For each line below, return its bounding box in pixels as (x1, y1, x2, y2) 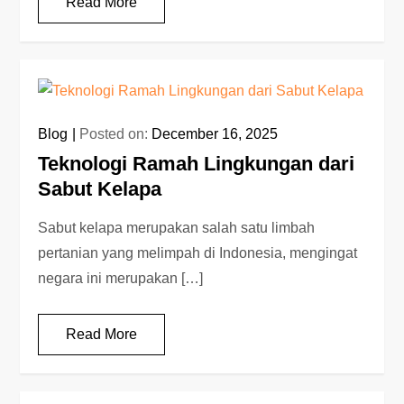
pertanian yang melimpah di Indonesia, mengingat (38, 244, 358, 261)
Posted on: (79, 125, 152, 142)
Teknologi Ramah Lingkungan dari (38, 151, 355, 175)
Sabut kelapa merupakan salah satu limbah (38, 219, 316, 235)
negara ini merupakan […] (38, 270, 204, 286)
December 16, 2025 (151, 125, 279, 142)
